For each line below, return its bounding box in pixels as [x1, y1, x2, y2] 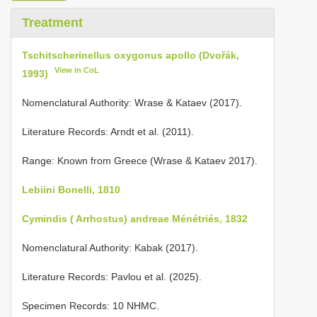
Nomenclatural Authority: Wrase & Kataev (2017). [22, 96, 242, 108]
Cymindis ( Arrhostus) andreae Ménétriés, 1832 [22, 212, 248, 224]
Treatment [22, 16, 83, 30]
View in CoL [54, 66, 100, 74]
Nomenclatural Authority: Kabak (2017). [22, 241, 198, 253]
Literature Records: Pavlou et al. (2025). [22, 270, 202, 282]
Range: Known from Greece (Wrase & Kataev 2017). [22, 154, 258, 166]
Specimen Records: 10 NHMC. [22, 299, 159, 311]
